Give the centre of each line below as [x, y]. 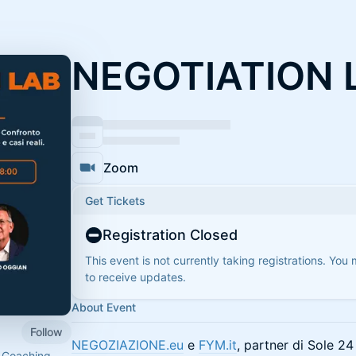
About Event [104, 307]
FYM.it [218, 345]
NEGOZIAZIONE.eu [128, 345]
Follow [46, 331]
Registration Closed [170, 235]
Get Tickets [115, 201]
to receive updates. [135, 277]
